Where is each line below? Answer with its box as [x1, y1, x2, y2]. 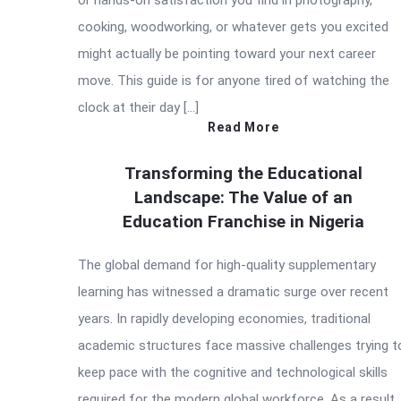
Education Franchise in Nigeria [123, 211, 364, 233]
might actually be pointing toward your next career [78, 46, 376, 63]
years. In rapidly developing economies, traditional [78, 311, 371, 328]
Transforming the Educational [124, 163, 363, 184]
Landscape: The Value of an [134, 187, 353, 209]
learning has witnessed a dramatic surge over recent [78, 284, 388, 301]
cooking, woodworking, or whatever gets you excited [78, 19, 388, 36]
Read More [208, 120, 279, 135]
